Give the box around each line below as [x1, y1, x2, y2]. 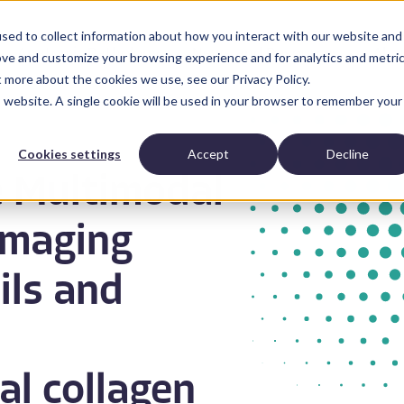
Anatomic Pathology [17, 46, 161, 63]
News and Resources [192, 46, 341, 63]
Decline [326, 146, 369, 162]
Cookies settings [18, 146, 121, 162]
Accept [188, 146, 229, 162]
